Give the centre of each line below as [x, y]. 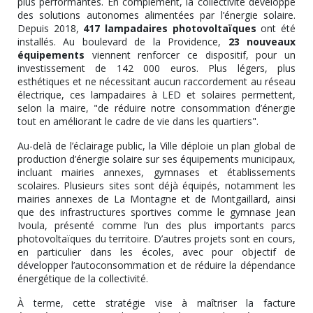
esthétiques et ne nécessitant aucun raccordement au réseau [156, 81]
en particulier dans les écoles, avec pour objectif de [156, 252]
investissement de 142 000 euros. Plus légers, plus [156, 68]
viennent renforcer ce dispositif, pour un [194, 54]
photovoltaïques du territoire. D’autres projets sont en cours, [156, 238]
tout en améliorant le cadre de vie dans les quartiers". [138, 121]
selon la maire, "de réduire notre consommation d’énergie [156, 108]
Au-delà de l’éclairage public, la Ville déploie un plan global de [156, 145]
